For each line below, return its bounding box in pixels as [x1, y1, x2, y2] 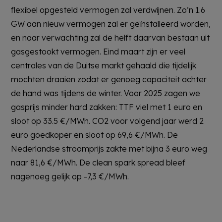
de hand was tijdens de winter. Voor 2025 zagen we [11, 88, 201, 98]
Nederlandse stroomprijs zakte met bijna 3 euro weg [11, 143, 208, 154]
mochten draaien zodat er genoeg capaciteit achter [11, 74, 207, 84]
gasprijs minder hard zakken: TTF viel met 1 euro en [11, 102, 203, 112]
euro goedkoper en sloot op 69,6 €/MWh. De [11, 129, 178, 140]
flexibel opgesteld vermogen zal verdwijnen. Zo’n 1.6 [11, 4, 206, 15]
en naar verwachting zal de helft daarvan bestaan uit [11, 32, 210, 43]
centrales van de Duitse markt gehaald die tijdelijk [11, 60, 197, 70]
